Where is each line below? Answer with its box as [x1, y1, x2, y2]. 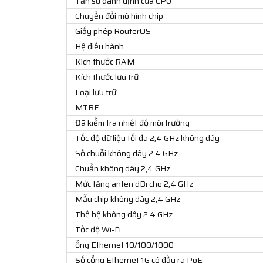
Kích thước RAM [75, 55, 134, 69]
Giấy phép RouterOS [75, 25, 151, 38]
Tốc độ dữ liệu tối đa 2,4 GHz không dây [75, 131, 220, 145]
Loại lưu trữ [75, 86, 116, 99]
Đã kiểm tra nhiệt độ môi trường [75, 116, 190, 130]
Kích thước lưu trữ [75, 70, 139, 84]
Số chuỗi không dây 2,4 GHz [75, 147, 178, 160]
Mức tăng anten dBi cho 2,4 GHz [75, 177, 193, 191]
